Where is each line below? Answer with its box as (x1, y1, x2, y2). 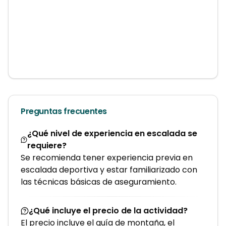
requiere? (27, 140, 67, 151)
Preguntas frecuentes (21, 105, 107, 117)
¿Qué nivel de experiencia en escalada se (27, 128, 198, 139)
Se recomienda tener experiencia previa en (21, 152, 193, 163)
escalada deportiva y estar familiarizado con (21, 164, 197, 176)
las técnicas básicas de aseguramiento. (21, 176, 177, 188)
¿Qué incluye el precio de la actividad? (29, 205, 188, 216)
